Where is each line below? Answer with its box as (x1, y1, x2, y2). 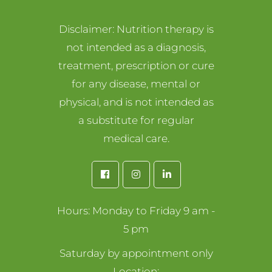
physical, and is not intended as (58, 95, 214, 108)
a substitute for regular (78, 114, 194, 126)
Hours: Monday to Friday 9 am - (57, 204, 215, 217)
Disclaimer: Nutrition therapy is (58, 22, 214, 35)
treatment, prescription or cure (58, 59, 214, 72)
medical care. (103, 132, 169, 144)
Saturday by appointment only (59, 246, 213, 259)
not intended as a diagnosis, (66, 41, 206, 53)
